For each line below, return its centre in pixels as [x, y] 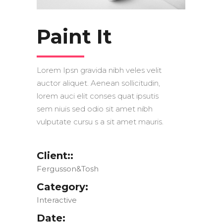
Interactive [57, 200]
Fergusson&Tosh [68, 169]
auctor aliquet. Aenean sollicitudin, [98, 83]
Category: [62, 187]
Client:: [55, 156]
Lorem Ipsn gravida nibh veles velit [99, 70]
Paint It [74, 37]
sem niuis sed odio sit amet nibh [95, 109]
